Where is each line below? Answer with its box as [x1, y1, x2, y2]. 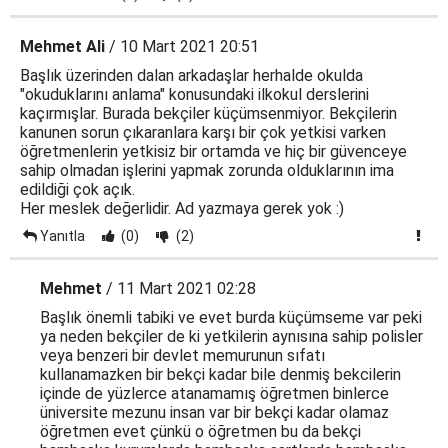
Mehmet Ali [20, 37, 105, 56]
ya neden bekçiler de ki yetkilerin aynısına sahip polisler [40, 327, 423, 346]
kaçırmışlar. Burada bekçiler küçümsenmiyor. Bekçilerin [20, 104, 397, 123]
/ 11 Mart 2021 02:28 [102, 279, 256, 298]
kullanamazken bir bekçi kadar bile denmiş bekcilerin [40, 365, 401, 384]
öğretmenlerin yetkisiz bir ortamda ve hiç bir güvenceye [20, 142, 407, 161]
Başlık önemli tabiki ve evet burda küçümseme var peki [40, 308, 422, 327]
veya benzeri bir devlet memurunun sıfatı [40, 346, 325, 365]
